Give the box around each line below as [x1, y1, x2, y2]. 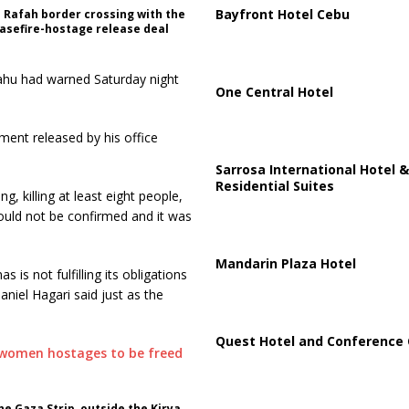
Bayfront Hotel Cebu [215, 5, 350, 23]
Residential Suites [215, 176, 334, 194]
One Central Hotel [215, 82, 333, 100]
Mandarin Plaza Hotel [215, 254, 356, 272]
